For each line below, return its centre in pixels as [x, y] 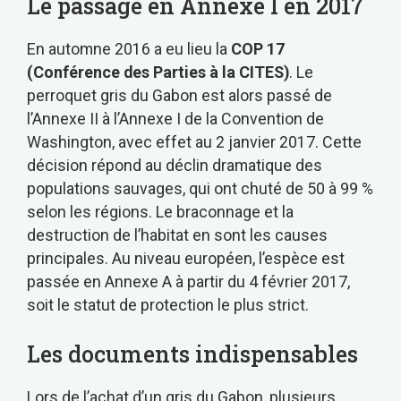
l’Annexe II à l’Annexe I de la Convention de [175, 119]
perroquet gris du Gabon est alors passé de [179, 96]
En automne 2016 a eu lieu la [129, 49]
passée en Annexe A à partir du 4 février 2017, [188, 282]
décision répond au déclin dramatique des [175, 166]
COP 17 [258, 49]
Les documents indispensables [192, 354]
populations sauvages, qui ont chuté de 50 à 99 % [200, 189]
